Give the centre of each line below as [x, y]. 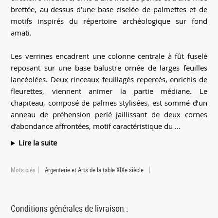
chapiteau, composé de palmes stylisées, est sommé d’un [109, 103]
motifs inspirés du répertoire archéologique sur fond [109, 21]
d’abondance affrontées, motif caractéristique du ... [96, 126]
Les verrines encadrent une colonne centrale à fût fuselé [109, 56]
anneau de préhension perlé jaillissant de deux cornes [109, 115]
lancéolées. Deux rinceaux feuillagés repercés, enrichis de [109, 80]
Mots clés [23, 170]
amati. [21, 33]
